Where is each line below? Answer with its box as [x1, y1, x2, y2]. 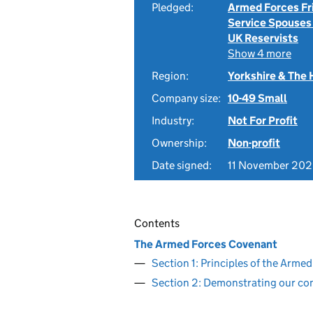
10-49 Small [228, 92, 287, 105]
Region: [152, 69, 189, 82]
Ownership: [152, 136, 207, 150]
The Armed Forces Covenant [134, 237, 277, 251]
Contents [134, 217, 180, 230]
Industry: [152, 114, 194, 127]
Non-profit [228, 136, 280, 150]
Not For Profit [228, 114, 298, 127]
